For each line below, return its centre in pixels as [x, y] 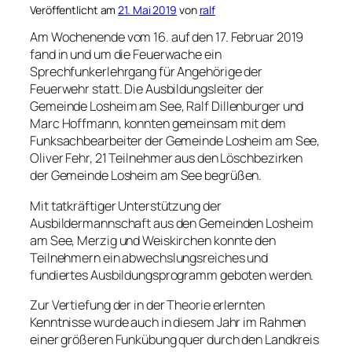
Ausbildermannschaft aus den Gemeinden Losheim [172, 223]
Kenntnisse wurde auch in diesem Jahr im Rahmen [168, 322]
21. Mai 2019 [148, 10]
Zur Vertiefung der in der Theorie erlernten [147, 304]
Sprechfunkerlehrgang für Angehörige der [147, 72]
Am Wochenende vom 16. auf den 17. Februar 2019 [167, 37]
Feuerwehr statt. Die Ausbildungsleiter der [147, 89]
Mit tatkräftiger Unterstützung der [126, 205]
